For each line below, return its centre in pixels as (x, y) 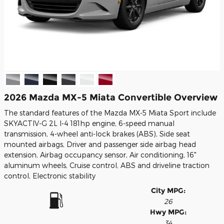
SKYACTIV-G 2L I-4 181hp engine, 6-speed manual (89, 123)
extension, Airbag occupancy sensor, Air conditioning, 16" (100, 155)
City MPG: (168, 190)
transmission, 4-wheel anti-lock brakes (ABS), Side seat (97, 134)
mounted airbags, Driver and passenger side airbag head (100, 144)
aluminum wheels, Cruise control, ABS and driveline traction (107, 165)
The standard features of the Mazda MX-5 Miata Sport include (110, 113)
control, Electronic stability (50, 176)
